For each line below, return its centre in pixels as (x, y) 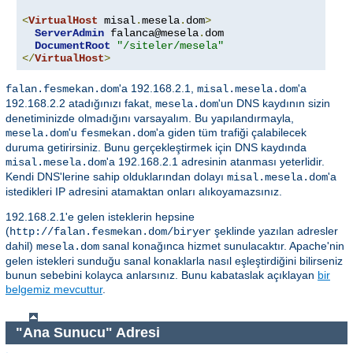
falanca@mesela (151, 33)
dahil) (21, 246)
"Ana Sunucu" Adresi (89, 332)
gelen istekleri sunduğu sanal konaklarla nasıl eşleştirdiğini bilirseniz (174, 261)
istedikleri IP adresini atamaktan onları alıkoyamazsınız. (144, 192)
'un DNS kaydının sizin (274, 104)
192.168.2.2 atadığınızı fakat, (80, 104)
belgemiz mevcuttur (54, 290)
